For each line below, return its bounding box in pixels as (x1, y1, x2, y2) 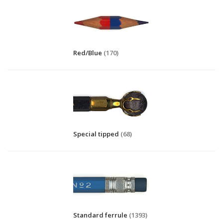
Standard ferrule (73, 211, 127, 220)
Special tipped (73, 129, 119, 138)
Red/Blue (73, 48, 102, 57)
